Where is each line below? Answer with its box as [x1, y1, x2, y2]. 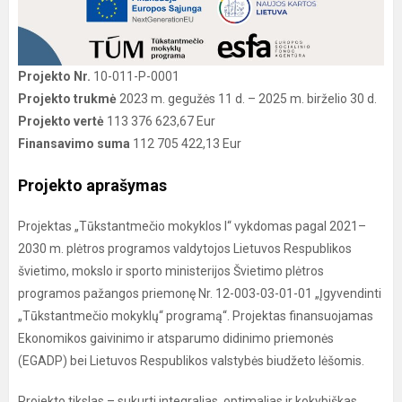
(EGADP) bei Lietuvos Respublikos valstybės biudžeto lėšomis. [18, 353, 364, 368]
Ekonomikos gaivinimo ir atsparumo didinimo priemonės [18, 330, 334, 345]
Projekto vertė [18, 113, 104, 128]
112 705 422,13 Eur [130, 135, 241, 151]
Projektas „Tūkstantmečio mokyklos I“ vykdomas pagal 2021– [18, 218, 366, 233]
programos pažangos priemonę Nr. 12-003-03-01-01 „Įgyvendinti [18, 285, 381, 301]
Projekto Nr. [18, 68, 91, 83]
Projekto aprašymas [18, 175, 167, 195]
